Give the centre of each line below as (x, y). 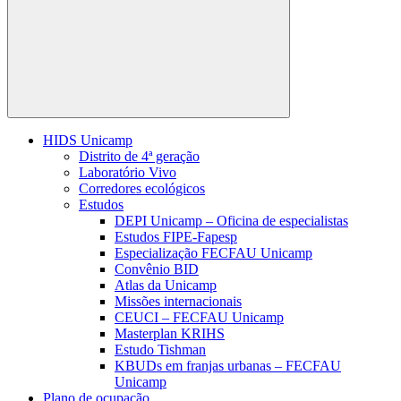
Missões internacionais (178, 301)
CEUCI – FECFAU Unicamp (199, 317)
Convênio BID (157, 269)
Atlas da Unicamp (166, 285)
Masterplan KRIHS (170, 333)
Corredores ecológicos (142, 188)
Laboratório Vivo (128, 172)
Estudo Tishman (160, 350)
